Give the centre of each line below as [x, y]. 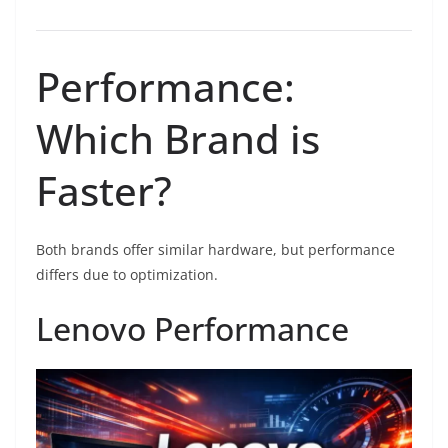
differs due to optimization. [127, 275]
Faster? [104, 191]
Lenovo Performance [192, 329]
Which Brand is [178, 139]
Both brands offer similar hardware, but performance [215, 250]
